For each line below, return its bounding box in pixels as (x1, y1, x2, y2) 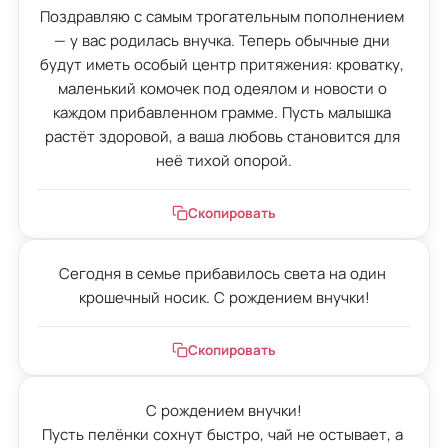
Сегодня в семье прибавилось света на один (58, 262, 386, 284)
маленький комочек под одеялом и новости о (57, 77, 387, 99)
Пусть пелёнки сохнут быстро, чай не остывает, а (41, 423, 403, 445)
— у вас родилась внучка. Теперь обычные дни (54, 29, 390, 51)
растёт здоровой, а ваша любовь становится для (44, 125, 400, 147)
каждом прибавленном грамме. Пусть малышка (53, 101, 391, 123)
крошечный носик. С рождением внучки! (78, 286, 370, 308)
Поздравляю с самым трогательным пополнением (40, 5, 404, 27)
